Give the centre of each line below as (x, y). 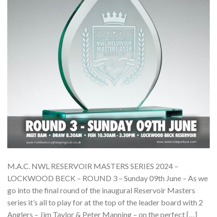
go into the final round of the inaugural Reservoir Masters (101, 190)
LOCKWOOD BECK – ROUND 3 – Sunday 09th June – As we (108, 178)
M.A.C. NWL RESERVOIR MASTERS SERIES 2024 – (93, 166)
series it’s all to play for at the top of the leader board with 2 (105, 202)
